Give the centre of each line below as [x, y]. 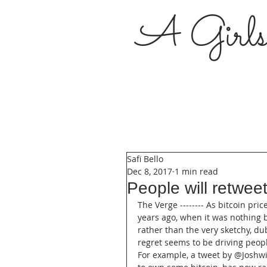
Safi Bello [145, 159]
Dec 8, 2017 [150, 171]
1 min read [196, 171]
